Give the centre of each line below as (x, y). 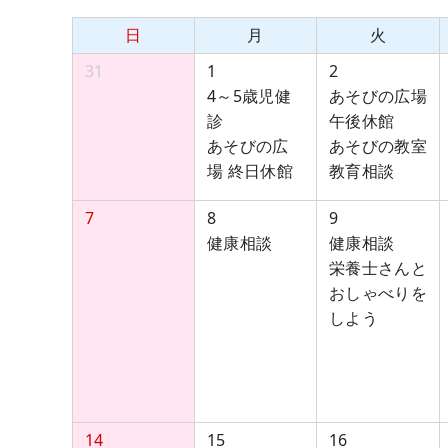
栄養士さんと (378, 268)
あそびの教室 (378, 146)
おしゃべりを (378, 293)
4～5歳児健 (249, 96)
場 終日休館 (250, 171)
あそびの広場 (378, 96)
